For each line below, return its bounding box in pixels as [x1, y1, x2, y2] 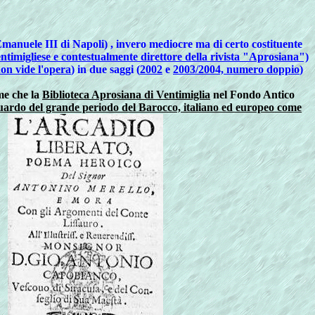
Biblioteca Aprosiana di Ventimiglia [42, 89, 210, 101]
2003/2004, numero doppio [173, 63, 300, 75]
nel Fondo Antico [210, 89, 295, 101]
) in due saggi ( [71, 63, 140, 75]
